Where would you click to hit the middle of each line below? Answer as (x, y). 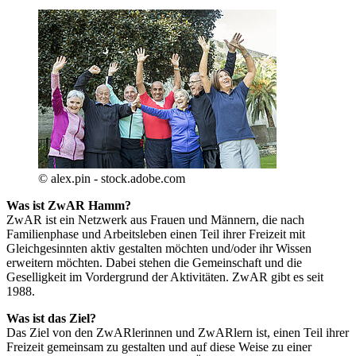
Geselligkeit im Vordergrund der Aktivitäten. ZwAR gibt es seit (165, 277)
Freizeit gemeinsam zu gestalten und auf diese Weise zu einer (159, 347)
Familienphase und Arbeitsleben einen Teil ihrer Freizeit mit (156, 234)
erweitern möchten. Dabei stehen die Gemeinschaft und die (154, 263)
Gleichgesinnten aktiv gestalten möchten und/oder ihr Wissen (159, 249)
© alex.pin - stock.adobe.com (112, 179)
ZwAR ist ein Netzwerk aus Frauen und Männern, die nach (155, 220)
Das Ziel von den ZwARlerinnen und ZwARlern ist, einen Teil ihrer (178, 333)
